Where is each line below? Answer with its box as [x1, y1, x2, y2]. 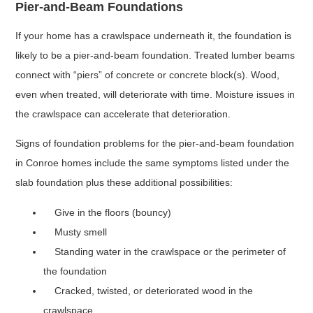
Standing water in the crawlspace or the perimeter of [43, 245, 286, 257]
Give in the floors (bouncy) [43, 206, 172, 218]
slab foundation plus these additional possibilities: [15, 177, 233, 189]
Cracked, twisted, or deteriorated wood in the [43, 284, 254, 296]
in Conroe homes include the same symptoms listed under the [15, 157, 290, 169]
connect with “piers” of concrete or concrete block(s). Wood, [15, 69, 280, 81]
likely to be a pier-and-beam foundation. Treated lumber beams [15, 50, 296, 61]
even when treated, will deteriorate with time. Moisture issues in [15, 89, 296, 101]
